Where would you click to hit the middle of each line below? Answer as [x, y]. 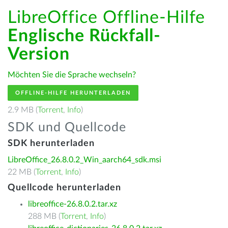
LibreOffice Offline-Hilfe [106, 18]
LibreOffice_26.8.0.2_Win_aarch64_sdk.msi [84, 160]
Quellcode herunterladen [64, 188]
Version [39, 54]
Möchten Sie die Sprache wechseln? [72, 75]
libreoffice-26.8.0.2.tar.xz [73, 204]
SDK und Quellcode [67, 127]
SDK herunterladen [51, 144]
